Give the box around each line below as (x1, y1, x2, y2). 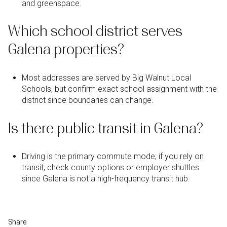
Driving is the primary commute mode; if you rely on (21, 152, 204, 162)
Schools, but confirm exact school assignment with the (21, 84, 217, 94)
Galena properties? (8, 41, 124, 58)
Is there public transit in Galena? (8, 120, 203, 137)
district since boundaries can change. (21, 95, 154, 105)
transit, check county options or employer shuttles (21, 163, 199, 173)
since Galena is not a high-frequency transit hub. (21, 174, 190, 184)
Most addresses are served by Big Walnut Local (21, 72, 191, 83)
